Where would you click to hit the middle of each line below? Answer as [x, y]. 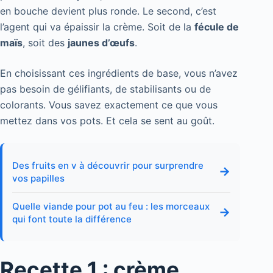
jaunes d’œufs [101, 42]
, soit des [45, 42]
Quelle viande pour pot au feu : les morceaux [111, 206]
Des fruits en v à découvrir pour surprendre [108, 165]
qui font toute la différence [72, 219]
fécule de [217, 27]
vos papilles [38, 178]
